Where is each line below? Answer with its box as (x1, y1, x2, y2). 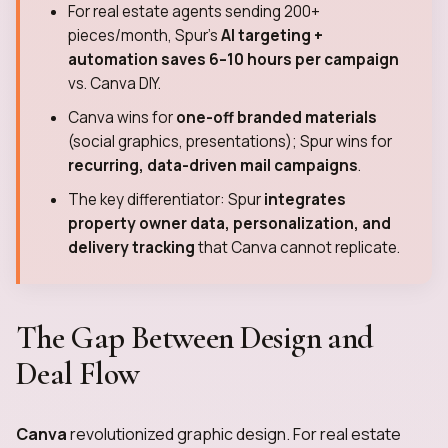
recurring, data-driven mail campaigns (68, 155, 358, 176)
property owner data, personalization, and (68, 213, 391, 234)
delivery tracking (68, 237, 195, 258)
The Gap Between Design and (16, 318, 374, 357)
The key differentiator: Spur (68, 189, 264, 210)
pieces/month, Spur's (68, 25, 221, 46)
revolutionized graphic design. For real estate (67, 423, 401, 445)
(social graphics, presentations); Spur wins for (68, 131, 392, 152)
